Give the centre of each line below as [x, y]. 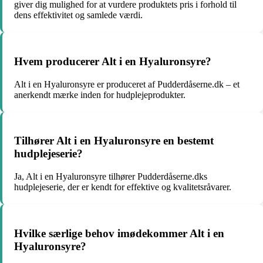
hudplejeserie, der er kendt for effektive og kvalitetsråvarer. [123, 187]
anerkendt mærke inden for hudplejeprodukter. [100, 95]
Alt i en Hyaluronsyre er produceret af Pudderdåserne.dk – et [127, 84]
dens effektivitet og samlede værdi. [78, 15]
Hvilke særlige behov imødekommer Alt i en [119, 233]
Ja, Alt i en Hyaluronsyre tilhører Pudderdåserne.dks [111, 177]
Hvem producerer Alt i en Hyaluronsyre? [113, 61]
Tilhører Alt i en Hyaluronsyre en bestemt [114, 141]
